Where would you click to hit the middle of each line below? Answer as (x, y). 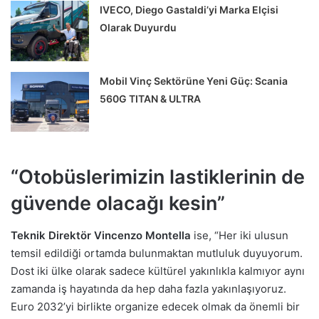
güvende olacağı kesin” (118, 204)
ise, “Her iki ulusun (240, 235)
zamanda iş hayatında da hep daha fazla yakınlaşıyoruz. (148, 288)
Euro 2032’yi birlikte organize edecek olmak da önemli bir (155, 306)
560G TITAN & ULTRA (151, 98)
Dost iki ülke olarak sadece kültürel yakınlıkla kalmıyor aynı (158, 271)
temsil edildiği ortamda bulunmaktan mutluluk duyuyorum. (157, 253)
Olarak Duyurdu (138, 28)
